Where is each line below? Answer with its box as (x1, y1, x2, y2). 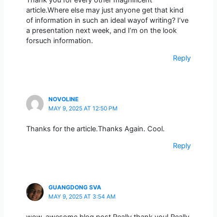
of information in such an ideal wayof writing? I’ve (26, 15, 188, 25)
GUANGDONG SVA (48, 184, 101, 191)
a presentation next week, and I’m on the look (26, 26, 177, 35)
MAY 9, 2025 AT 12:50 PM (48, 105, 118, 112)
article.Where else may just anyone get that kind (26, 5, 184, 15)
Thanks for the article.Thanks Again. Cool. (26, 124, 165, 133)
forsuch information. (26, 36, 93, 45)
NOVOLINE (48, 96, 78, 103)
